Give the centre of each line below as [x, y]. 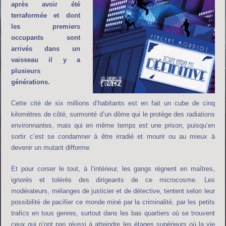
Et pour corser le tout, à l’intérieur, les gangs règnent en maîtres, [113, 168]
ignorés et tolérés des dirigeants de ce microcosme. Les [113, 180]
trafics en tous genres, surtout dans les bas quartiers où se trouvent [113, 213]
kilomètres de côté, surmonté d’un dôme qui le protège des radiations [113, 114]
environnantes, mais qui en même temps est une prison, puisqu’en [113, 125]
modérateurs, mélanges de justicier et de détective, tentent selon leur [113, 191]
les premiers [46, 26]
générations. [31, 82]
